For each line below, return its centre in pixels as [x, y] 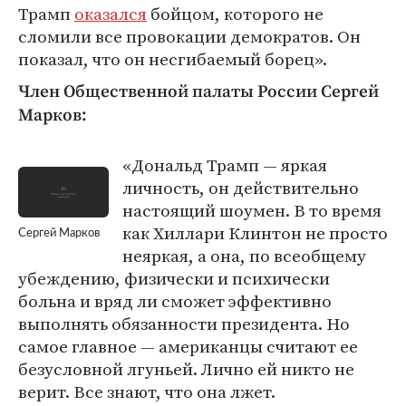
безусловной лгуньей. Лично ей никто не [186, 369]
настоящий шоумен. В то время [252, 210]
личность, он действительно [241, 188]
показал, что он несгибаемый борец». [173, 59]
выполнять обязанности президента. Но [184, 324]
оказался [111, 14]
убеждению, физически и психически [174, 278]
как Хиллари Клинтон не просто [255, 233]
